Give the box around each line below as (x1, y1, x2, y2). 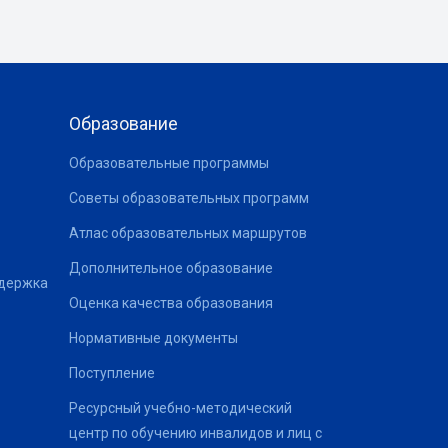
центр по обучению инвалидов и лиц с (68, 424, 322, 441)
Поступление (68, 364, 155, 381)
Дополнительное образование (68, 259, 273, 276)
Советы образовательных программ (68, 189, 309, 206)
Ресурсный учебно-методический (68, 399, 292, 416)
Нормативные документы (68, 329, 238, 346)
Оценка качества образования (68, 294, 273, 311)
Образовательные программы (68, 154, 269, 171)
